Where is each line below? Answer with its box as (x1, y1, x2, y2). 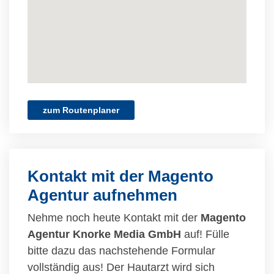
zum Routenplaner (43, 105, 119, 115)
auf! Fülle (181, 228, 229, 240)
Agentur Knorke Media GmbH (28, 228, 181, 240)
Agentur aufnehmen (28, 186, 177, 204)
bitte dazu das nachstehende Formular (28, 245, 215, 257)
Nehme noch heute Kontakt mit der (28, 212, 201, 224)
